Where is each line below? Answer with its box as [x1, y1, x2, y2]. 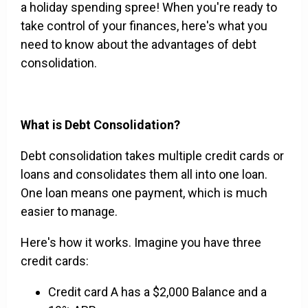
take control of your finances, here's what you [21, 19, 267, 34]
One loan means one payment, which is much [21, 186, 267, 201]
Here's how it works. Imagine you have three [21, 235, 261, 250]
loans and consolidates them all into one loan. [21, 167, 267, 182]
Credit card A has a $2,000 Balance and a [48, 285, 267, 300]
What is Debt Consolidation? [21, 118, 180, 133]
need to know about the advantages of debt [21, 37, 256, 52]
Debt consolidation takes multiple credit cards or [21, 148, 284, 164]
